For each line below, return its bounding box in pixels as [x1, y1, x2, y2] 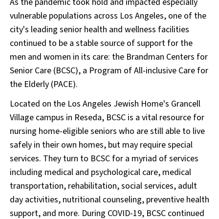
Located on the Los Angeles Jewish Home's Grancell [10, 98, 200, 110]
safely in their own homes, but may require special [10, 139, 193, 151]
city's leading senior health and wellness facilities [10, 23, 189, 36]
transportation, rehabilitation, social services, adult [10, 180, 197, 192]
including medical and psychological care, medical [10, 166, 191, 178]
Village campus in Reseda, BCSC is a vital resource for [10, 111, 204, 124]
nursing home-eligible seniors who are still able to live [10, 125, 205, 137]
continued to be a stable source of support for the [10, 37, 193, 49]
